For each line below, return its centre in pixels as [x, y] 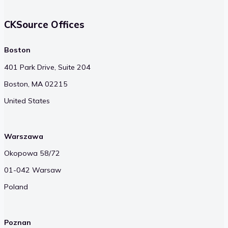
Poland [16, 187]
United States [27, 101]
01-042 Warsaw [33, 170]
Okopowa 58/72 [32, 153]
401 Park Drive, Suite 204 [47, 67]
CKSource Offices [44, 24]
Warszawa [24, 136]
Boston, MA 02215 [36, 84]
